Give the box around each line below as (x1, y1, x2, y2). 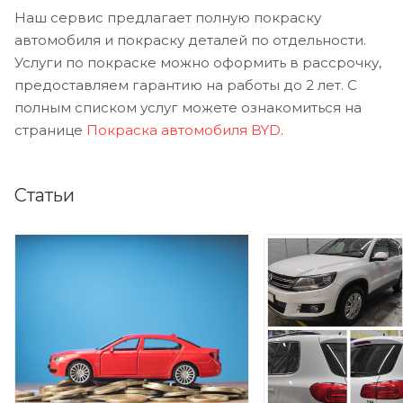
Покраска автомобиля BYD (86, 121, 281, 139)
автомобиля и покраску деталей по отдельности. (14, 31, 366, 49)
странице (14, 121, 86, 139)
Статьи (14, 184, 75, 207)
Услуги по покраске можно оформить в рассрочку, (14, 54, 381, 72)
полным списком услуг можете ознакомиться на (14, 99, 362, 117)
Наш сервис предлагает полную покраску (14, 9, 321, 27)
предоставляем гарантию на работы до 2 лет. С (14, 76, 357, 94)
